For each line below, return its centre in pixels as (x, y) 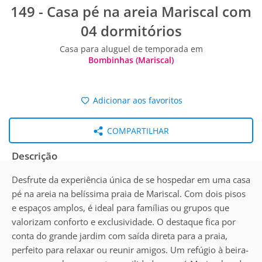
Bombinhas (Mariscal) (131, 60)
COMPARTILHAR (137, 131)
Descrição (35, 156)
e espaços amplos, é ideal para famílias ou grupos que (120, 208)
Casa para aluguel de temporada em (131, 49)
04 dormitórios (131, 31)
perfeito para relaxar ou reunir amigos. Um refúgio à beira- (130, 250)
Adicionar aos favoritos (137, 100)
